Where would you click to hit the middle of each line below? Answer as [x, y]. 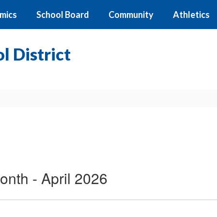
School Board [63, 15]
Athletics [191, 15]
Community [131, 15]
